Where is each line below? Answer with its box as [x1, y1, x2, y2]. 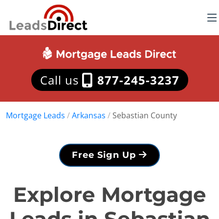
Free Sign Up [72, 150, 139, 160]
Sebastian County [112, 110, 177, 121]
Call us [40, 72, 82, 88]
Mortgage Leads [6, 110, 65, 121]
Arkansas [72, 110, 106, 121]
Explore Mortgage [13, 182, 206, 207]
